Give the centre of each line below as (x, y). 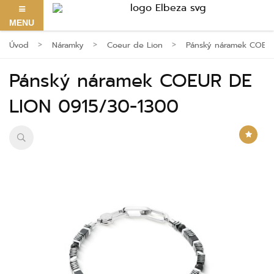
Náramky (68, 45)
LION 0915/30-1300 (94, 106)
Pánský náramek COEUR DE (131, 81)
